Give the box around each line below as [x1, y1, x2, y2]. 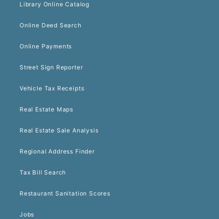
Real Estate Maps [20, 106, 74, 113]
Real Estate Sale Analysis [20, 127, 99, 134]
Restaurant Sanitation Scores [20, 190, 110, 197]
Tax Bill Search [20, 169, 66, 176]
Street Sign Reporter [20, 64, 83, 71]
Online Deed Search [20, 22, 82, 29]
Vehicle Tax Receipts [20, 85, 85, 92]
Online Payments [20, 43, 72, 50]
